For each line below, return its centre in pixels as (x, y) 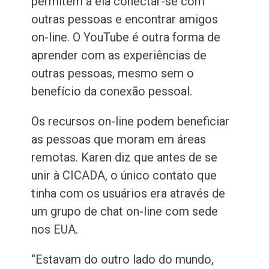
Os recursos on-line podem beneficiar (131, 122)
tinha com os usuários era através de (128, 194)
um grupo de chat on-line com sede (125, 212)
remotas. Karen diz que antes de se (125, 158)
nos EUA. (56, 230)
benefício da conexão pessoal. (115, 92)
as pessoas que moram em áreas (119, 140)
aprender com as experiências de (119, 56)
